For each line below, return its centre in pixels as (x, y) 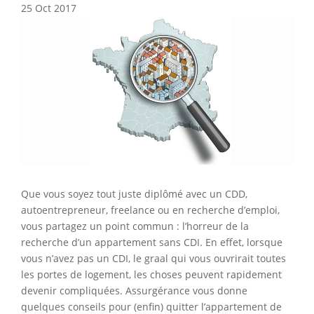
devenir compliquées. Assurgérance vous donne (134, 290)
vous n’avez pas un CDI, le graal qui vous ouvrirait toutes (153, 258)
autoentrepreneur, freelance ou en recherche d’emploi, (150, 210)
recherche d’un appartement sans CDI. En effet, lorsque (152, 242)
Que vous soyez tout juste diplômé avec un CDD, (134, 193)
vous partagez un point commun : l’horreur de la (135, 226)
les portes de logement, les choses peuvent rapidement (151, 274)
